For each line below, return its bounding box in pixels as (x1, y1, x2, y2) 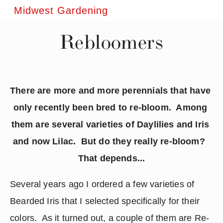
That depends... (78, 153, 145, 163)
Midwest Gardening (14, 5, 108, 16)
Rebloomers (60, 29, 163, 54)
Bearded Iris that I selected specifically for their (10, 196, 200, 206)
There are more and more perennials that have (10, 86, 211, 96)
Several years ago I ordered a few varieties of (10, 179, 195, 189)
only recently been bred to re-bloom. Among (13, 103, 208, 112)
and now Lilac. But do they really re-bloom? (12, 136, 208, 146)
